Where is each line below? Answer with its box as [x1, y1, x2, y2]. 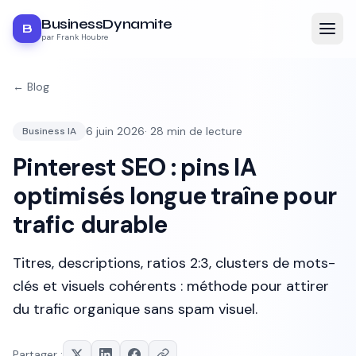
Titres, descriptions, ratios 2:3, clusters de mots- [13, 253, 335, 273]
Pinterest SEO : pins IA [13, 152, 256, 183]
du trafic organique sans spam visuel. [13, 300, 257, 319]
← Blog [13, 79, 49, 94]
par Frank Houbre [41, 32, 108, 42]
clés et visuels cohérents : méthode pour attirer [13, 277, 329, 296]
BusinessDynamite [41, 15, 172, 33]
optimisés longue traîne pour [13, 180, 336, 211]
